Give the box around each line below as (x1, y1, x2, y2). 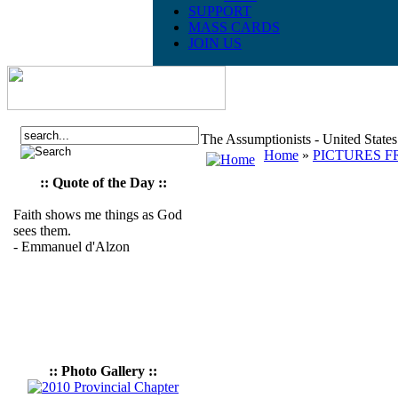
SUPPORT (188, 4, 251, 19)
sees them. (13, 223, 71, 238)
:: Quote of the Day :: (39, 175, 167, 190)
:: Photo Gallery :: (49, 363, 157, 378)
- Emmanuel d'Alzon (13, 239, 130, 254)
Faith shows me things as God (13, 207, 182, 222)
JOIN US (188, 36, 242, 51)
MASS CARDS (188, 20, 280, 35)
